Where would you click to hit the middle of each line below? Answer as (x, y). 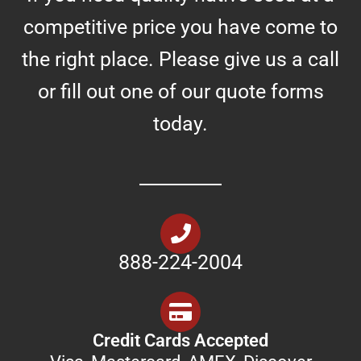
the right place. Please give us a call (180, 59)
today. (180, 123)
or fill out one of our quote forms (180, 91)
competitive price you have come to (180, 27)
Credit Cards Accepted (180, 340)
